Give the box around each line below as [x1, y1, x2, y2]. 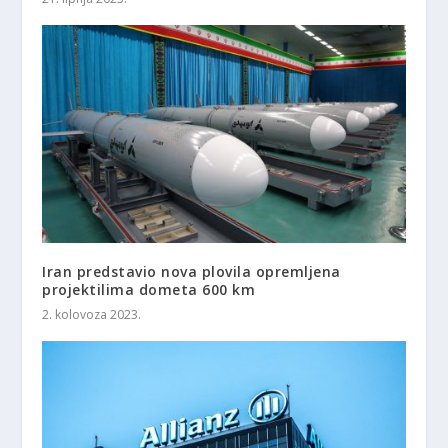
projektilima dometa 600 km [42, 279, 256, 299]
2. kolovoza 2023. [42, 305, 142, 323]
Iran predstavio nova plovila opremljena [42, 261, 341, 281]
